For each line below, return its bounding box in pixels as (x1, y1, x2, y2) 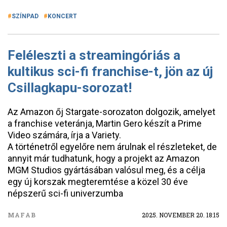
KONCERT (48, 13, 77, 20)
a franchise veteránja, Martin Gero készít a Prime (8, 118, 202, 129)
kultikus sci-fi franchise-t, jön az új (8, 64, 213, 79)
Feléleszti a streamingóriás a (8, 48, 180, 63)
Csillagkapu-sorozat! (8, 80, 132, 95)
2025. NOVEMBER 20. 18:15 (142, 211, 219, 219)
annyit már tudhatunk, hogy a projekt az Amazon (8, 153, 200, 164)
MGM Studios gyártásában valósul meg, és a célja (8, 165, 205, 175)
